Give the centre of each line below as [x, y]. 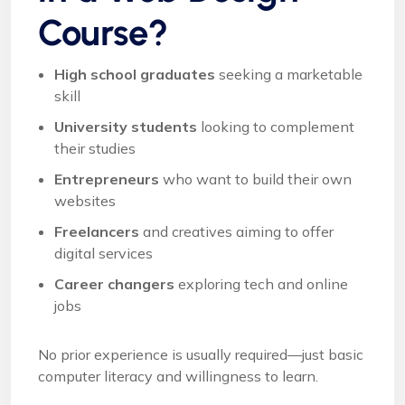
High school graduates [135, 75]
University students [126, 127]
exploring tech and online [261, 284]
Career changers [114, 284]
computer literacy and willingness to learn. [178, 377]
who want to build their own [255, 179]
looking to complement [276, 127]
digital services [104, 254]
